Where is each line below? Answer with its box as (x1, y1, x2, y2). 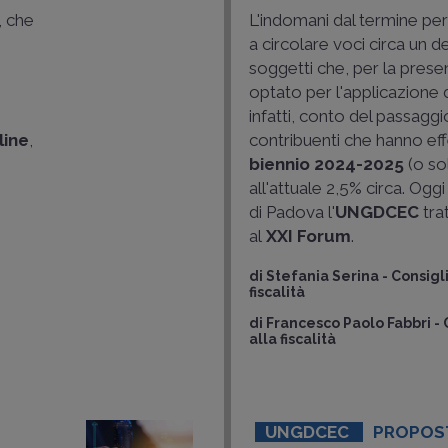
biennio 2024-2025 (249, 154, 404, 174)
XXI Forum (262, 226, 351, 246)
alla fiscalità (249, 331, 336, 347)
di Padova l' (249, 202, 335, 222)
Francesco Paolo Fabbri (266, 315, 431, 331)
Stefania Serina (266, 268, 379, 284)
